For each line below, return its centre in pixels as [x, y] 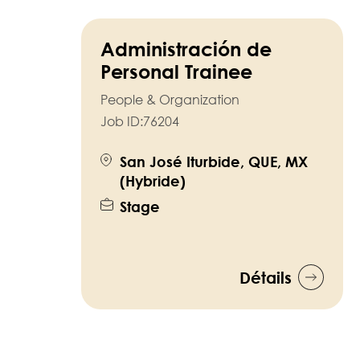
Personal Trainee [176, 71]
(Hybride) [153, 180]
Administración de [186, 48]
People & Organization [170, 99]
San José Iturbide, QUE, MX [214, 161]
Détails [266, 277]
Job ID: [122, 121]
